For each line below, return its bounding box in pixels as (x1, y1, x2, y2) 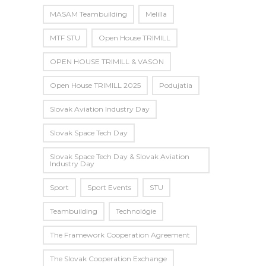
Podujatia (159, 80, 192, 90)
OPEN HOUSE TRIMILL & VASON (50, 56, 164, 66)
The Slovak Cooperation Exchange (50, 254, 167, 263)
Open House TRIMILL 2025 (50, 80, 141, 90)
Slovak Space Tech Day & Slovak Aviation (50, 151, 189, 161)
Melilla (145, 9, 167, 18)
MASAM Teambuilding (50, 9, 127, 18)
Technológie (116, 206, 156, 216)
